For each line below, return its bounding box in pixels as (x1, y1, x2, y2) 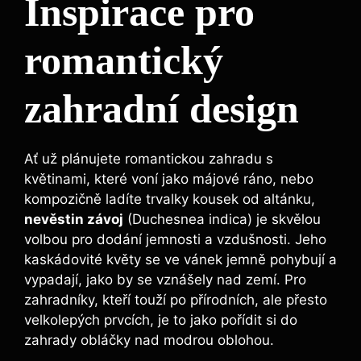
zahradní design (24, 86, 299, 132)
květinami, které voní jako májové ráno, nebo (24, 171, 313, 188)
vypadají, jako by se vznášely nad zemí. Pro (24, 272, 306, 288)
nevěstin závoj (24, 211, 123, 228)
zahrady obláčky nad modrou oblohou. (24, 332, 274, 349)
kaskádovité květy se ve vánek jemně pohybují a (24, 251, 337, 268)
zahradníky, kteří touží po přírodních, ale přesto (24, 292, 327, 309)
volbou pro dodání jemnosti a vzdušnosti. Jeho (24, 231, 326, 248)
